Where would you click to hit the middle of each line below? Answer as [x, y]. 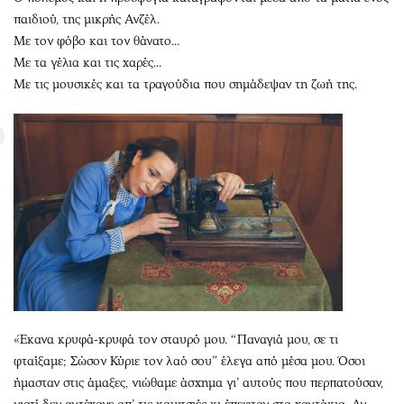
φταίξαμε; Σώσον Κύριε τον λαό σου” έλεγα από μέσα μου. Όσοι [189, 361]
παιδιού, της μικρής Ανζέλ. [87, 19]
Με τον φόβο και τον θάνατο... [96, 41]
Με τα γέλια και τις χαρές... [87, 62]
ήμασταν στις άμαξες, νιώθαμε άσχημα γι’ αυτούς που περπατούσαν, [198, 382]
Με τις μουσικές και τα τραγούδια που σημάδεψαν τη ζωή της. [185, 84]
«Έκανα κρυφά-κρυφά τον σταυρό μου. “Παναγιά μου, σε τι [176, 339]
